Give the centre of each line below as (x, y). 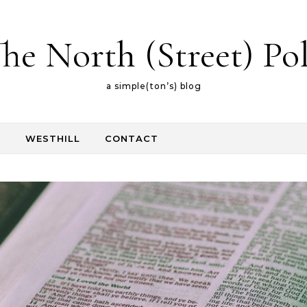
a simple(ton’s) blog (153, 86)
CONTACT (132, 138)
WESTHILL (53, 138)
